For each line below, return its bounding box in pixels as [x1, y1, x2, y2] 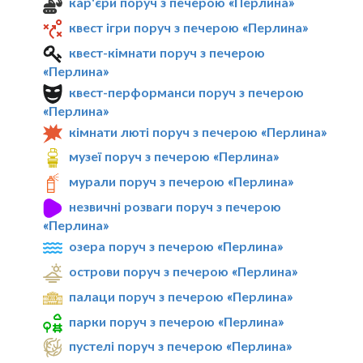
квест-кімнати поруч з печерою [69, 44, 266, 60]
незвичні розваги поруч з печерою [69, 199, 282, 215]
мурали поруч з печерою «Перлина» [69, 173, 294, 190]
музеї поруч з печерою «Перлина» [69, 148, 280, 164]
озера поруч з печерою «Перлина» [69, 238, 284, 254]
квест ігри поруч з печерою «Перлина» [69, 19, 309, 36]
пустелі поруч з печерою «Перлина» [69, 338, 293, 354]
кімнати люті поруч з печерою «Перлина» [69, 123, 327, 139]
